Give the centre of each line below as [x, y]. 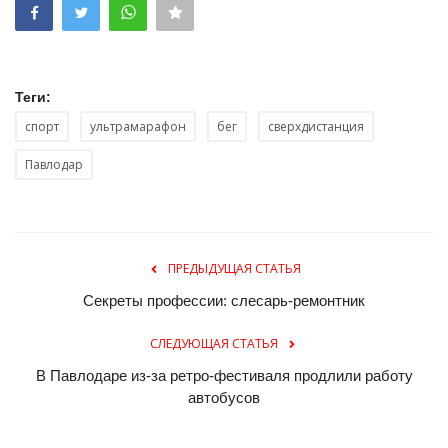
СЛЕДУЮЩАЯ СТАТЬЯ [214, 343]
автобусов [224, 397]
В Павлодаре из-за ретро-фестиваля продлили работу [224, 375]
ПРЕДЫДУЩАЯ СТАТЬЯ [234, 268]
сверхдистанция [316, 126]
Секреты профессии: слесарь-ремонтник [224, 300]
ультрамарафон [138, 126]
